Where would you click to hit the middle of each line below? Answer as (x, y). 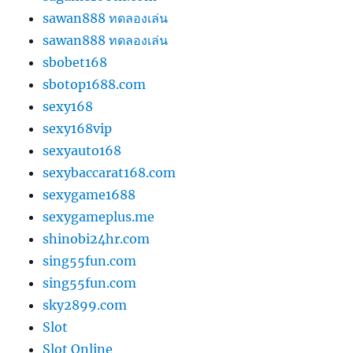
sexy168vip (78, 128)
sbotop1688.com (95, 84)
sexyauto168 (82, 150)
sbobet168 (75, 62)
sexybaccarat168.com (110, 172)
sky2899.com (85, 305)
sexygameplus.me (99, 216)
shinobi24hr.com (97, 238)
